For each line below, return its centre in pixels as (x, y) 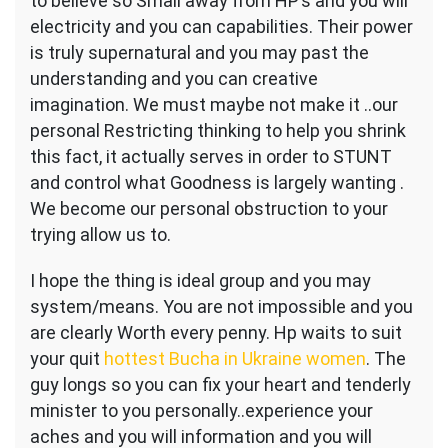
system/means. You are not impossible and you (221, 307)
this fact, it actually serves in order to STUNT (211, 157)
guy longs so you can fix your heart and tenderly (220, 385)
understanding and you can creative (174, 79)
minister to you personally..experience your (201, 411)
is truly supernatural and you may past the (199, 53)
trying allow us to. (100, 235)
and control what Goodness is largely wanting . (217, 183)
